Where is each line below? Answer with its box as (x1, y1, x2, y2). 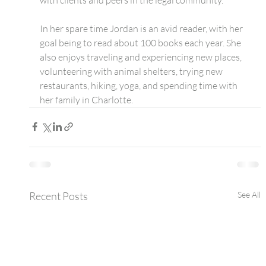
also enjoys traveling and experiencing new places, (39, 50, 243, 63)
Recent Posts (28, 189, 88, 202)
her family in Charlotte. (39, 93, 133, 106)
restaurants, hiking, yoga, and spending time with (39, 79, 239, 91)
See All (237, 189, 261, 199)
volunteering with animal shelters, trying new (39, 65, 224, 77)
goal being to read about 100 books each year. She (39, 36, 243, 49)
